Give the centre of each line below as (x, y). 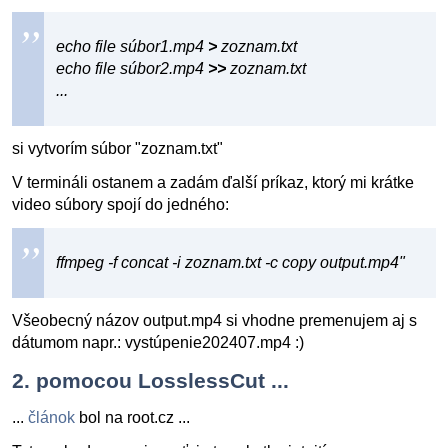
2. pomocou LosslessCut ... (150, 380)
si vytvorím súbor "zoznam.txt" (117, 148)
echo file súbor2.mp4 (132, 68)
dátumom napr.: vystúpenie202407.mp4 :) (158, 342)
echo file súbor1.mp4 (132, 46)
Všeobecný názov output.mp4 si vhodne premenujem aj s (214, 320)
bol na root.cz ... (132, 417)
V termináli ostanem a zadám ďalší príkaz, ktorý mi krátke (213, 182)
